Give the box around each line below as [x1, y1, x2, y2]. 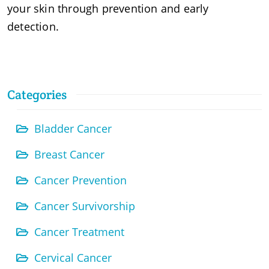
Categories [7, 86, 67, 103]
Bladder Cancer [34, 121, 112, 136]
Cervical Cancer [34, 250, 112, 265]
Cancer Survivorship [34, 198, 135, 213]
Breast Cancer [34, 147, 104, 162]
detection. [7, 19, 59, 34]
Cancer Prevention [34, 172, 127, 187]
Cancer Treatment [34, 224, 124, 239]
